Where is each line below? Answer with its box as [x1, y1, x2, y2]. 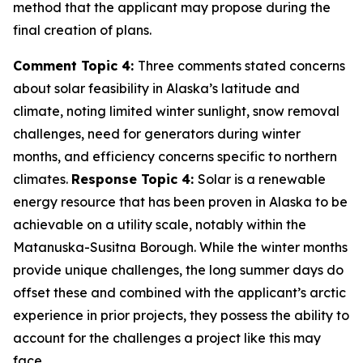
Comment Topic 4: [13, 58, 138, 74]
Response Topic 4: [71, 171, 198, 187]
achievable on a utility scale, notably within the [13, 216, 306, 233]
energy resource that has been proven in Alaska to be [13, 194, 348, 210]
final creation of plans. [13, 22, 152, 38]
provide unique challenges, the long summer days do [13, 262, 344, 278]
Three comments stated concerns [138, 58, 345, 74]
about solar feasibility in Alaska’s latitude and [13, 80, 300, 96]
